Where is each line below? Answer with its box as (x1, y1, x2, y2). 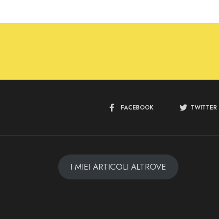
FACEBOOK (120, 103, 153, 112)
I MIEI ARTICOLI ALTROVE (70, 161, 166, 173)
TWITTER (190, 103, 217, 112)
